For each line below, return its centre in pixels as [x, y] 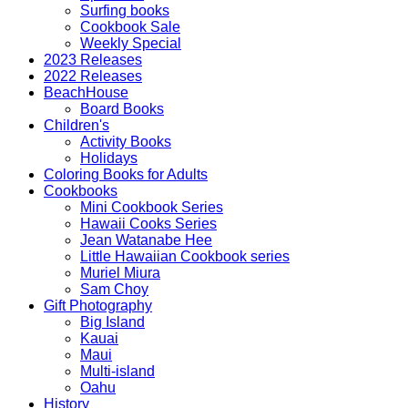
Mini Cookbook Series [152, 207]
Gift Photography [98, 305]
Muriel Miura [120, 272]
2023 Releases [93, 59]
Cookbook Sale [130, 26]
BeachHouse [86, 92]
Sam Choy [114, 289]
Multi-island [117, 371]
